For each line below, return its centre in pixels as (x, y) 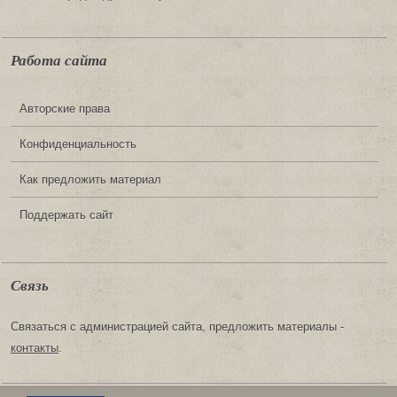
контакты (35, 347)
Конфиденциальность (78, 144)
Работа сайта (59, 61)
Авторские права (65, 109)
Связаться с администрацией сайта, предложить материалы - (177, 326)
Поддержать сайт (66, 215)
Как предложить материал (90, 179)
